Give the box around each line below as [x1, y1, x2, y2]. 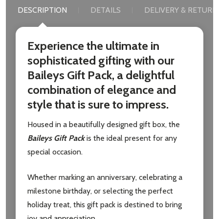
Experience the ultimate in [27, 39, 159, 53]
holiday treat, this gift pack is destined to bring [27, 200, 182, 210]
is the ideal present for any [85, 133, 177, 143]
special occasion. [27, 147, 83, 157]
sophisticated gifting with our [27, 53, 175, 68]
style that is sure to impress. [27, 97, 169, 112]
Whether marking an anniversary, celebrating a [27, 173, 182, 182]
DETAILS [90, 5, 121, 15]
